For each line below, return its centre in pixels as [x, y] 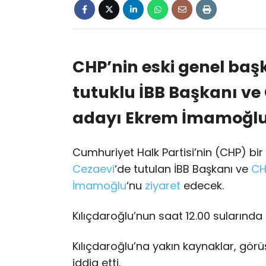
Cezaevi [94, 169]
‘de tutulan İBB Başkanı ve [183, 169]
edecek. [202, 185]
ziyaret [163, 185]
